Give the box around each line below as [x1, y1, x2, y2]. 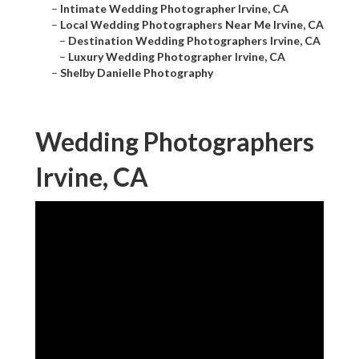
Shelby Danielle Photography [60, 66, 213, 80]
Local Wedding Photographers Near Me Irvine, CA [60, 18, 324, 32]
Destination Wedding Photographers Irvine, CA [68, 34, 321, 48]
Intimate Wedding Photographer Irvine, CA [60, 2, 288, 16]
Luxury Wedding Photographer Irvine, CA [68, 50, 285, 64]
